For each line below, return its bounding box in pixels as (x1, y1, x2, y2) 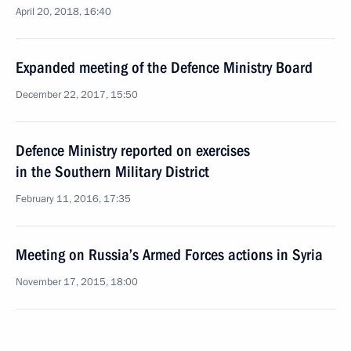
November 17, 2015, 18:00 (16, 275, 138, 289)
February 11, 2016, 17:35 (16, 192, 131, 206)
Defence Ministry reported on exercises (16, 141, 250, 160)
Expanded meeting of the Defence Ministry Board (16, 58, 313, 77)
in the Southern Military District (16, 162, 209, 181)
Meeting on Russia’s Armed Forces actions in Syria (16, 245, 323, 264)
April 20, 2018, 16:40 (16, 5, 111, 19)
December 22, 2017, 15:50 (16, 88, 138, 102)
